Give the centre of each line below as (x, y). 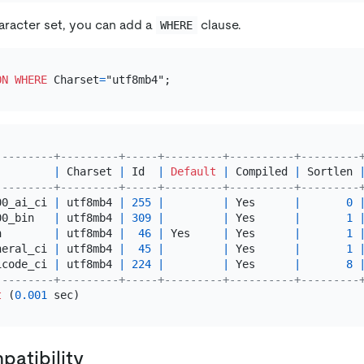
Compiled (261, 171)
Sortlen (329, 171)
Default (193, 171)
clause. (219, 24)
